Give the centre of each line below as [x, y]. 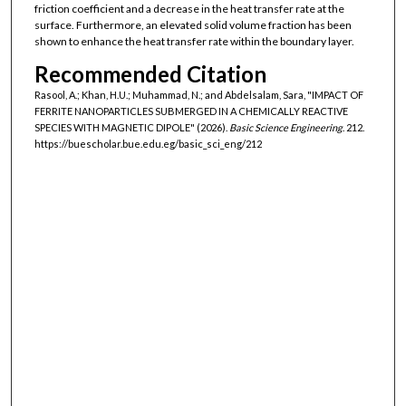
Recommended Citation [150, 73]
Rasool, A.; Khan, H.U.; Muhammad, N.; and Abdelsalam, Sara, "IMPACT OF [198, 94]
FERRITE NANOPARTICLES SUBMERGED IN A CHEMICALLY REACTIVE [191, 111]
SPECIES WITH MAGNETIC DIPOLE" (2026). [131, 127]
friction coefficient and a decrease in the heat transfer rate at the [189, 9]
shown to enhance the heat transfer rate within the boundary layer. [194, 42]
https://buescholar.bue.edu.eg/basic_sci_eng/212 [148, 143]
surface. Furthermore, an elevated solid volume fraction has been [193, 25]
